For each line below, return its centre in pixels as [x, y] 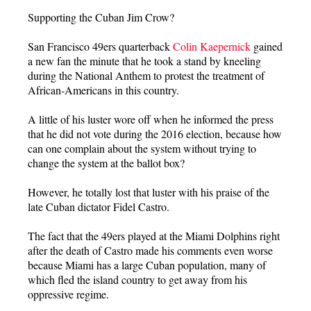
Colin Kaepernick [212, 46]
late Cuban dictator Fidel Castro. [99, 206]
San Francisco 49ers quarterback [100, 46]
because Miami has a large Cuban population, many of [147, 264]
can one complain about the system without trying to [142, 148]
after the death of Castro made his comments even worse [150, 250]
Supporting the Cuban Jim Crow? [101, 17]
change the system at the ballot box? [106, 162]
